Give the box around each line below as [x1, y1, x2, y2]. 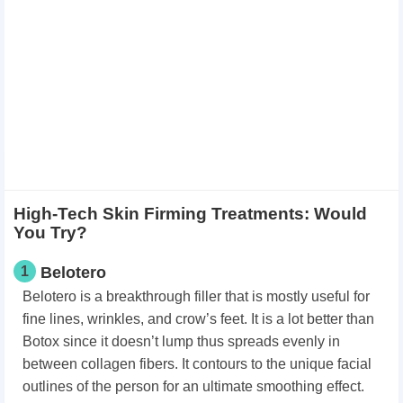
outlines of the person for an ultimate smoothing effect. [22, 379, 364, 395]
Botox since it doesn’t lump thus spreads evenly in [22, 334, 340, 350]
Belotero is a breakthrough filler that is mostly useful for [22, 289, 370, 305]
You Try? [13, 223, 87, 243]
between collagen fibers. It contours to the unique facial [22, 356, 372, 372]
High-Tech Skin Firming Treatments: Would [13, 204, 367, 224]
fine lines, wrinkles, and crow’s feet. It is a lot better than [22, 311, 374, 327]
